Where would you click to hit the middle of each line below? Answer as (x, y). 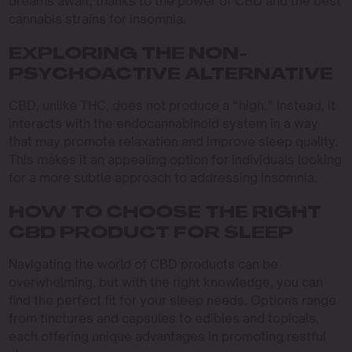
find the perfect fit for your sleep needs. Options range (172, 301)
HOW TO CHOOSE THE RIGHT (165, 214)
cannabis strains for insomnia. (97, 19)
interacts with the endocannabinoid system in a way (163, 124)
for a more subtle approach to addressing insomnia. (163, 178)
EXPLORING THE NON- (127, 55)
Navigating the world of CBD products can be (143, 264)
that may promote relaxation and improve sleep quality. (173, 142)
